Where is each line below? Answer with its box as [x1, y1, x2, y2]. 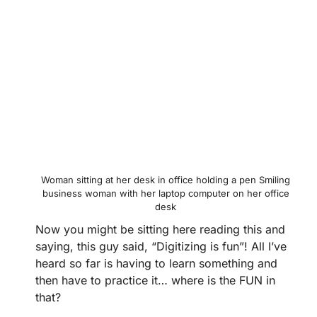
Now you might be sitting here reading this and [35, 221, 285, 236]
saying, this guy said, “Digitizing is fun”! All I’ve [35, 238, 287, 253]
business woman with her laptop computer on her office [42, 187, 289, 199]
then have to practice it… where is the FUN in [35, 272, 275, 287]
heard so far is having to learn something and [35, 255, 277, 270]
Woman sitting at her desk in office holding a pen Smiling [41, 173, 290, 185]
